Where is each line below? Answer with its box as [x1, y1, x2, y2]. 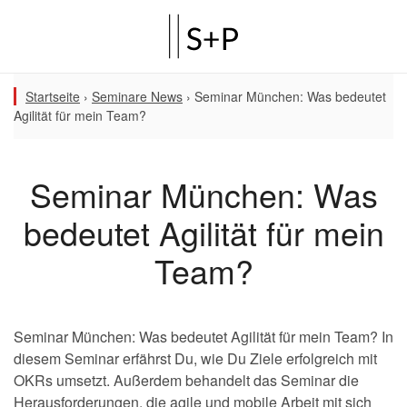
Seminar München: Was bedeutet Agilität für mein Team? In [14, 326, 393, 347]
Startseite [25, 87, 80, 105]
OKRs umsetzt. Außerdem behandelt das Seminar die [14, 370, 359, 391]
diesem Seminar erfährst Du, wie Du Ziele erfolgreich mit [14, 348, 377, 369]
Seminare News [92, 87, 183, 105]
